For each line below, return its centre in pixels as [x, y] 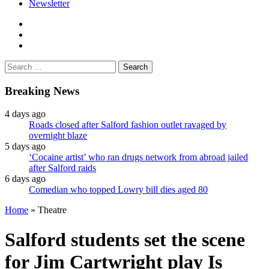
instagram [47, 44]
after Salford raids [62, 168]
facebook [46, 23]
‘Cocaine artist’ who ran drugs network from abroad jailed [138, 157]
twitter [40, 34]
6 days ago [25, 179]
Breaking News [42, 91]
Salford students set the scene [125, 239]
